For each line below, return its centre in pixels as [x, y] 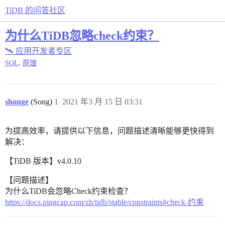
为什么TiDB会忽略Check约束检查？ [69, 191]
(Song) [40, 102]
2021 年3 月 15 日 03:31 [102, 102]
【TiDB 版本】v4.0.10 [43, 161]
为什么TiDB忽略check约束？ [82, 35]
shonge [17, 102]
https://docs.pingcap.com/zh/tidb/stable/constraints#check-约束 [104, 202]
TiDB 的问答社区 [35, 10]
